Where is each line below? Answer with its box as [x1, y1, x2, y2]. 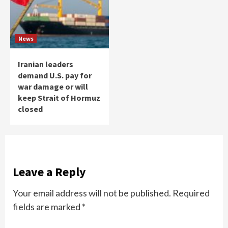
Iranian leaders [18, 59, 73, 70]
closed [18, 104, 43, 115]
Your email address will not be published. [13, 187, 171, 199]
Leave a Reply [13, 164, 86, 180]
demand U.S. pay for [18, 70, 92, 81]
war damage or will [18, 81, 88, 92]
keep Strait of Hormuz [18, 93, 100, 103]
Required [173, 187, 210, 199]
